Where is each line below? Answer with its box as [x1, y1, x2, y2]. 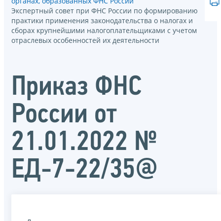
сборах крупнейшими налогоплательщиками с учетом [11, 26, 197, 36]
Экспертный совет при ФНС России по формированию [11, 6, 198, 16]
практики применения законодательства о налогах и [11, 16, 193, 26]
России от [11, 101, 117, 129]
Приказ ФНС [11, 74, 142, 102]
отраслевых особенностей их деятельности [11, 36, 159, 45]
